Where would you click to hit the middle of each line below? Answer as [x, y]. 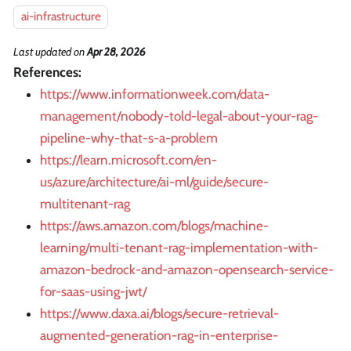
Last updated [42, 51]
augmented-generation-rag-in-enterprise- [159, 335]
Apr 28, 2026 [116, 51]
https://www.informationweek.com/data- [155, 94]
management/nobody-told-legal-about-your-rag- [179, 116]
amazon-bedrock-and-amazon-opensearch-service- [187, 269]
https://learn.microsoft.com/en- [128, 159]
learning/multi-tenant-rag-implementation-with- [179, 247]
